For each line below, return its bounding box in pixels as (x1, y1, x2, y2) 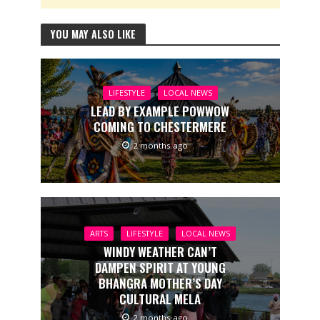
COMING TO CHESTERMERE (94, 118, 226, 136)
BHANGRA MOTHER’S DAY (98, 274, 222, 292)
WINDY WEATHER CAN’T (103, 242, 217, 261)
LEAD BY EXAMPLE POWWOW (91, 102, 229, 121)
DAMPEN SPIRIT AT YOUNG (94, 258, 226, 276)
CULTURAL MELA (119, 289, 201, 308)
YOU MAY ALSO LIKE (50, 26, 136, 41)
